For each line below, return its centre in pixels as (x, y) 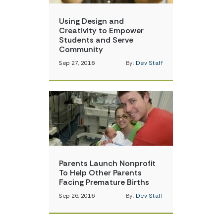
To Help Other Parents (100, 173)
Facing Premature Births (104, 182)
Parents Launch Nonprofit (107, 163)
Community (81, 49)
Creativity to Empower (101, 30)
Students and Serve (96, 40)
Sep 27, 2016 (77, 63)
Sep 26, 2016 (77, 196)
